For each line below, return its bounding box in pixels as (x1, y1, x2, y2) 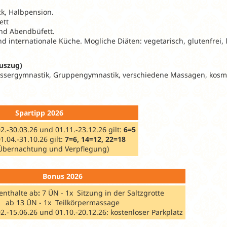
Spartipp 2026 (15, 107, 63, 118)
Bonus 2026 (43, 171, 83, 181)
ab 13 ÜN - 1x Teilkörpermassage (6, 197, 120, 207)
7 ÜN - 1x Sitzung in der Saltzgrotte (40, 187, 164, 198)
